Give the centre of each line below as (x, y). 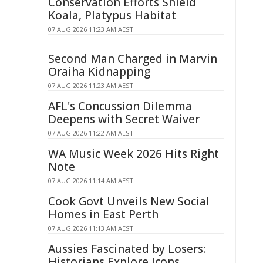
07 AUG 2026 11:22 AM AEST (91, 133)
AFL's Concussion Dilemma (120, 106)
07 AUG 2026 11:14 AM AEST (91, 181)
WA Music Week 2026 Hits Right (134, 154)
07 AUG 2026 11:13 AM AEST (91, 228)
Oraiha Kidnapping (99, 72)
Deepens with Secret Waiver (124, 119)
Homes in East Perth (103, 214)
